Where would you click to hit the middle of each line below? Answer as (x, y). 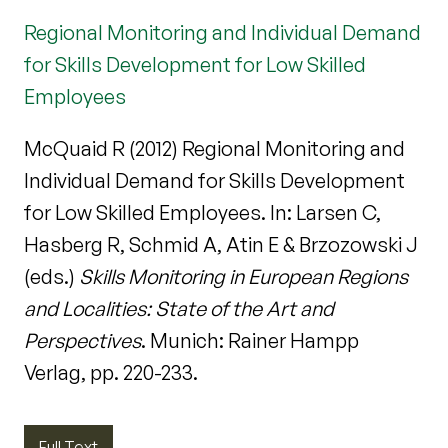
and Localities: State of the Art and (179, 309)
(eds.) (51, 277)
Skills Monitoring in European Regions (243, 277)
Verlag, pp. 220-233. (111, 373)
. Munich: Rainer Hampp (250, 341)
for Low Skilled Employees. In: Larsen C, (202, 213)
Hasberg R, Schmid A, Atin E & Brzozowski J (221, 245)
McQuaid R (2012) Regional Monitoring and (214, 149)
